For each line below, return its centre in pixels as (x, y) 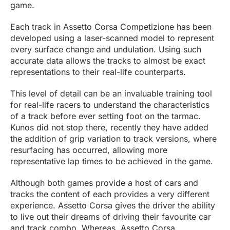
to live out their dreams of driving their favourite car (111, 217)
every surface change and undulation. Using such (106, 50)
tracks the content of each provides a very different (110, 194)
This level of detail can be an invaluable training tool (111, 94)
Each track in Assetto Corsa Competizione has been (111, 27)
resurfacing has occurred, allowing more (89, 150)
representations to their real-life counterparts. (98, 72)
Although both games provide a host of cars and (104, 183)
